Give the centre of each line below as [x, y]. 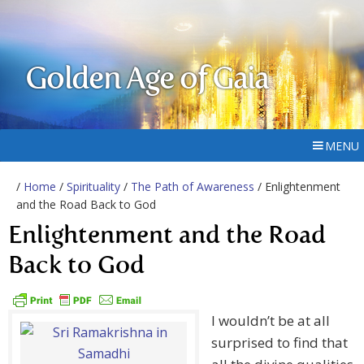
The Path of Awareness [193, 186]
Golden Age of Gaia [147, 80]
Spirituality [93, 186]
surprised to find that [279, 343]
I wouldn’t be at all [271, 321]
